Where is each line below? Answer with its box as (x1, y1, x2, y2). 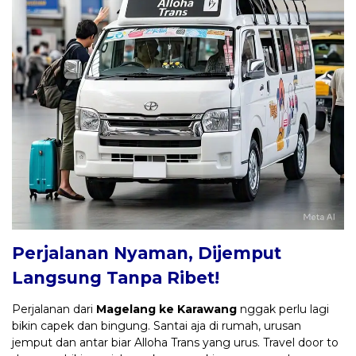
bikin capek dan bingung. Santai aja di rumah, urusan (12, 318, 301, 333)
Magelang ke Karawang (96, 301, 237, 316)
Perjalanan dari (12, 301, 96, 316)
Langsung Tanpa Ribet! (12, 267, 219, 288)
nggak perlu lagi (237, 301, 329, 316)
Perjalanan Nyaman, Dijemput (12, 242, 281, 263)
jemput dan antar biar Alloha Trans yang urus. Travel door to (12, 335, 339, 350)
